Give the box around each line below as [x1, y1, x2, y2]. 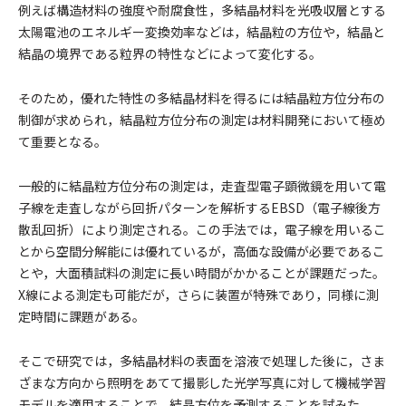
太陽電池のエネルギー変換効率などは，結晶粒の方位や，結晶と [18, 23, 385, 41]
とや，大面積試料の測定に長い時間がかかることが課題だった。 [18, 264, 385, 282]
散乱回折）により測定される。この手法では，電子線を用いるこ [18, 220, 386, 238]
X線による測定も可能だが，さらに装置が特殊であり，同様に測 [18, 285, 379, 304]
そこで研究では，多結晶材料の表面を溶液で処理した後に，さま [18, 352, 385, 370]
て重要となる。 [18, 132, 107, 150]
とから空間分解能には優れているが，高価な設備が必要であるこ [18, 242, 385, 260]
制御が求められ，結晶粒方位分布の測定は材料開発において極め [18, 111, 386, 129]
